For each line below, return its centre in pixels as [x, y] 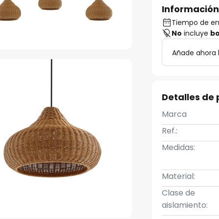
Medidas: [179, 147]
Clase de [179, 193]
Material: [179, 176]
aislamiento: [185, 205]
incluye [196, 33]
